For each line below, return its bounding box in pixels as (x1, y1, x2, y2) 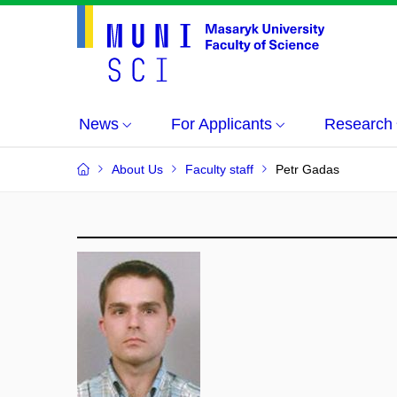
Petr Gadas (276, 162, 339, 176)
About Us (112, 162, 163, 176)
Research (324, 115, 393, 133)
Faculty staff (185, 162, 253, 176)
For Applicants (171, 115, 272, 133)
